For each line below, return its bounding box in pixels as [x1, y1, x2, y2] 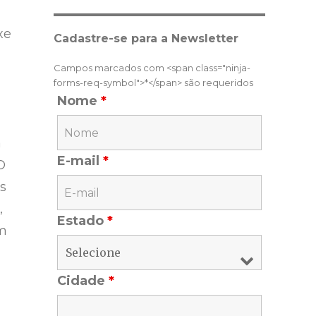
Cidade [57, 273, 109, 289]
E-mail [57, 153, 103, 169]
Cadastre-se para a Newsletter [54, 32, 238, 46]
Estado [57, 213, 107, 229]
